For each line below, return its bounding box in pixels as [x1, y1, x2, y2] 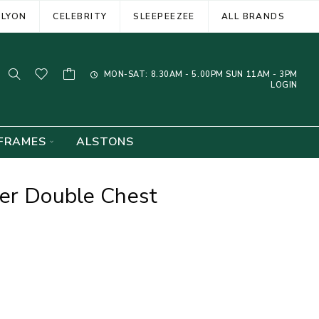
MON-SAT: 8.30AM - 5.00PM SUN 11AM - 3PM [101, 68, 298, 80]
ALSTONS [76, 134, 135, 150]
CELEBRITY [53, 10, 108, 22]
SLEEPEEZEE [133, 10, 195, 22]
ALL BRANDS [221, 10, 286, 22]
